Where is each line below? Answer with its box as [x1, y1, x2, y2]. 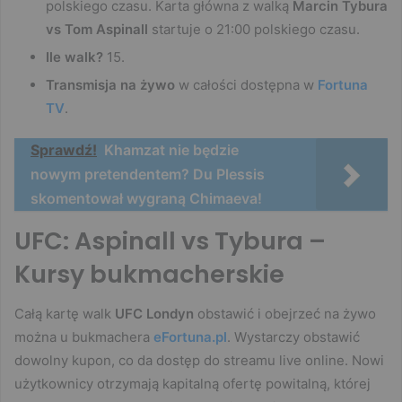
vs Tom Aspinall [46, 20, 148, 38]
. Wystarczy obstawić [227, 328, 360, 346]
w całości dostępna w [175, 75, 318, 93]
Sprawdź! [31, 140, 97, 159]
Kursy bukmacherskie [14, 257, 284, 291]
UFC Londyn [115, 305, 194, 323]
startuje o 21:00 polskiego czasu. [148, 20, 360, 38]
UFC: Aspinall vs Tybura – [14, 223, 326, 258]
